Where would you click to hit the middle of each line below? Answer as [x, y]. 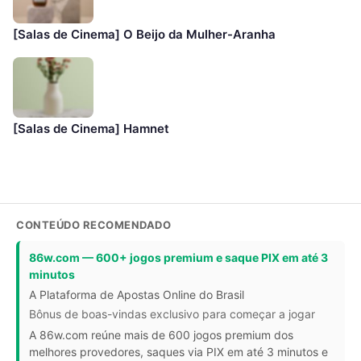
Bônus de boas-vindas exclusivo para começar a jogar [172, 314]
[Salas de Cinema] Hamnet [91, 129]
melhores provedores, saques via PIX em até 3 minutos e [178, 352]
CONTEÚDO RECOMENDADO [93, 225]
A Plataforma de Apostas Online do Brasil [137, 295]
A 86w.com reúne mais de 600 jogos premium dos [161, 335]
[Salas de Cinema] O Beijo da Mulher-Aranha [144, 35]
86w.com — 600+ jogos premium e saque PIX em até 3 [178, 258]
